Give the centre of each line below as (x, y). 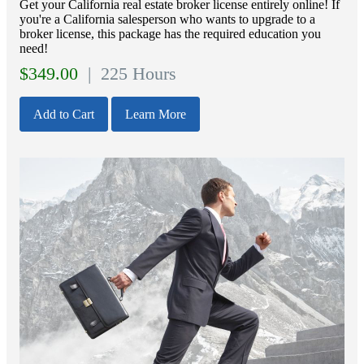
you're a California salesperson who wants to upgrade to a (167, 19)
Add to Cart (64, 115)
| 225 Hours (130, 74)
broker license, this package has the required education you (170, 33)
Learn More (156, 115)
